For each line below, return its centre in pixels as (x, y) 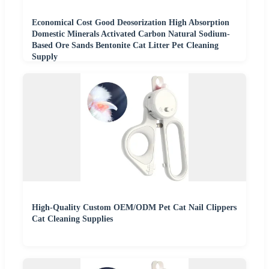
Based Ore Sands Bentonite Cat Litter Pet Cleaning (125, 45)
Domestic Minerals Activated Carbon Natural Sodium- (131, 34)
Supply (45, 56)
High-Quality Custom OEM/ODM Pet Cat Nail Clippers (134, 207)
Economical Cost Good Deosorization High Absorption (131, 22)
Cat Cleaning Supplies (72, 219)
